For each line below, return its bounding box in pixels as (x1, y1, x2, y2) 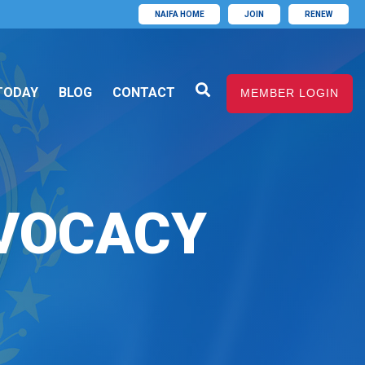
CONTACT (112, 85, 175, 100)
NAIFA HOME (155, 10, 204, 19)
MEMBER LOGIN (240, 86, 339, 99)
